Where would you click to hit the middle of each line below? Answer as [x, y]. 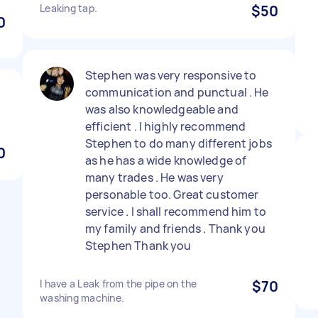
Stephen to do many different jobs [179, 143]
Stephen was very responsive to [171, 75]
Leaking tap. [68, 8]
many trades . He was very [154, 177]
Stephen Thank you [138, 246]
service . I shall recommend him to [176, 212]
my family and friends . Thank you [175, 229]
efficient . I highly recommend [166, 126]
